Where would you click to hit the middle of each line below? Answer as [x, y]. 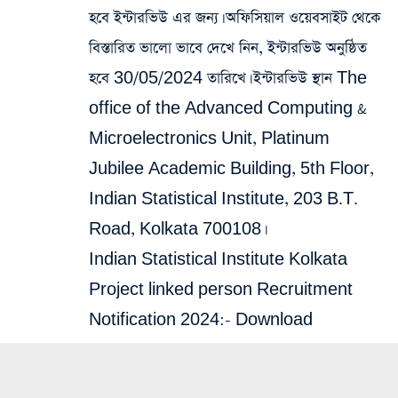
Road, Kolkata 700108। [176, 230]
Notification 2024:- [162, 321]
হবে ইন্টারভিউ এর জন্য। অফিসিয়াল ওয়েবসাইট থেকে [235, 19]
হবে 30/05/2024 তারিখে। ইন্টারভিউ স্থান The [228, 79]
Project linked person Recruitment [221, 291]
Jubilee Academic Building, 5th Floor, [231, 170]
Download [274, 321]
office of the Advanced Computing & [228, 109]
